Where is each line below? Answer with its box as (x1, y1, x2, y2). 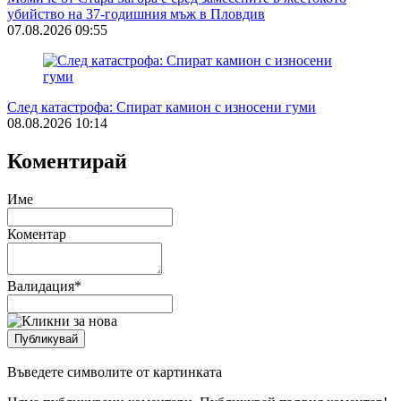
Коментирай (7, 149, 127, 173)
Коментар (7, 226, 66, 242)
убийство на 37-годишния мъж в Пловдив (7, 5, 265, 21)
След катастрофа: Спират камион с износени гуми (7, 98, 316, 115)
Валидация (7, 277, 74, 294)
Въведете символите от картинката (7, 363, 222, 380)
